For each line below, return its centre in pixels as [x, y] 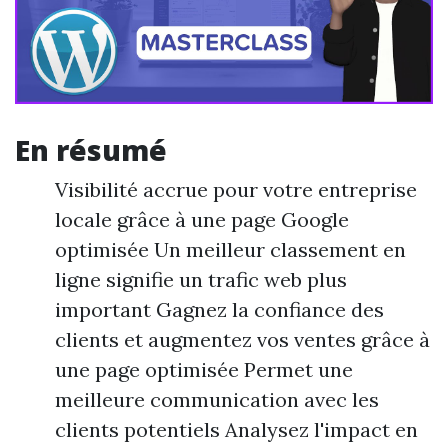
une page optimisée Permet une [204, 370]
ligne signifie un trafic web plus [201, 280]
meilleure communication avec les [217, 400]
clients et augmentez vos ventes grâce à [242, 340]
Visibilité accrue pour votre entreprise [236, 190]
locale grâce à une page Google [202, 220]
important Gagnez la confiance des [219, 310]
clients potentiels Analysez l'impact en [236, 430]
